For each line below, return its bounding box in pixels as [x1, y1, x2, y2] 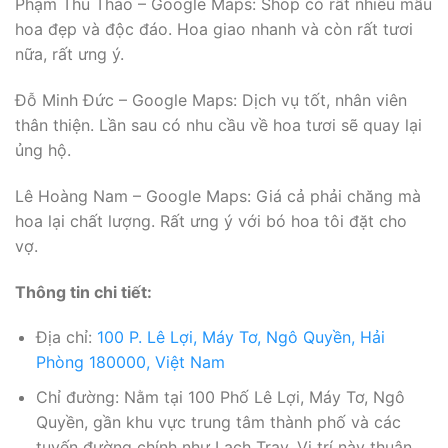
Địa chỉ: [35, 327, 97, 348]
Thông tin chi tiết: [15, 281, 152, 302]
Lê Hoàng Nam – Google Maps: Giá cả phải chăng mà [15, 185, 421, 206]
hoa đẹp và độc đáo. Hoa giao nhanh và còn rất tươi [15, 19, 413, 40]
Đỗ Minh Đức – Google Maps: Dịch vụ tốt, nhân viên [15, 90, 407, 111]
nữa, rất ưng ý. [15, 44, 124, 65]
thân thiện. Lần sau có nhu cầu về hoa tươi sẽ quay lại [15, 115, 422, 136]
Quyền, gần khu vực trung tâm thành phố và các [35, 412, 401, 432]
